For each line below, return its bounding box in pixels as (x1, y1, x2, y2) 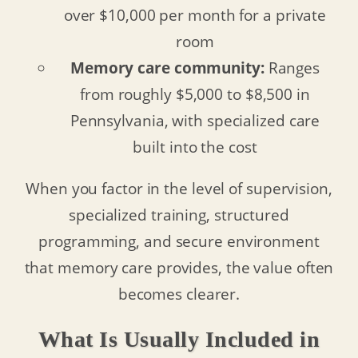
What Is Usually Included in (38, 327, 320, 352)
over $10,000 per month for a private (63, 5, 327, 26)
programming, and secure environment (38, 230, 320, 251)
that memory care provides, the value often (24, 257, 334, 277)
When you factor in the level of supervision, (26, 177, 332, 198)
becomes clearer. (117, 283, 241, 304)
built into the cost (133, 137, 257, 157)
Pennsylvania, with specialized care (70, 110, 320, 131)
